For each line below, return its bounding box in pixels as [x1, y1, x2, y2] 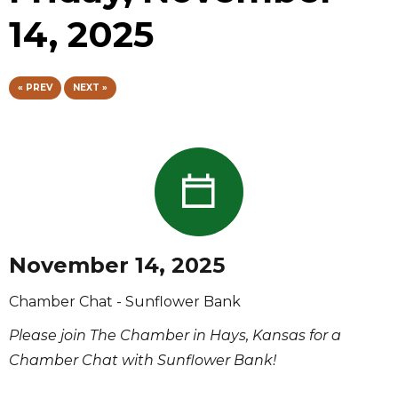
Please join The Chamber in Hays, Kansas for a [9, 326, 341, 344]
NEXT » [73, 81, 107, 93]
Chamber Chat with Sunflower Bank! [9, 351, 276, 369]
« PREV [18, 81, 52, 93]
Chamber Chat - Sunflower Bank [9, 292, 241, 310]
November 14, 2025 [9, 251, 225, 278]
